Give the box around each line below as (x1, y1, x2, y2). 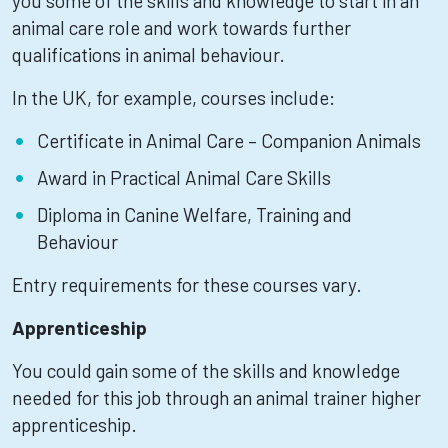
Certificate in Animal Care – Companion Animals (37, 129, 421, 152)
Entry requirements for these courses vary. (12, 273, 362, 296)
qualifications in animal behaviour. (12, 43, 285, 66)
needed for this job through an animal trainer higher (12, 386, 421, 409)
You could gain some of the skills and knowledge (12, 359, 400, 382)
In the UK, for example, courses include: (12, 86, 335, 109)
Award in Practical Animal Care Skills (37, 166, 331, 189)
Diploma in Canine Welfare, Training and (37, 203, 352, 226)
